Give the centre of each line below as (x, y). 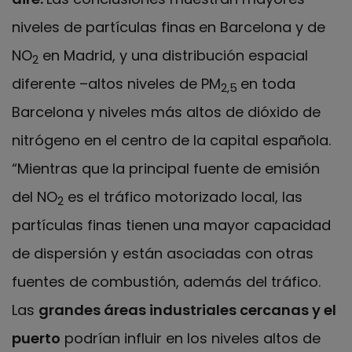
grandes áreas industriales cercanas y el (187, 310)
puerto (36, 339)
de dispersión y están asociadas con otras (163, 254)
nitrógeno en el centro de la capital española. (171, 141)
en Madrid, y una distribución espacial (173, 56)
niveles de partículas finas (104, 27)
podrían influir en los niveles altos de (191, 339)
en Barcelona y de (262, 27)
